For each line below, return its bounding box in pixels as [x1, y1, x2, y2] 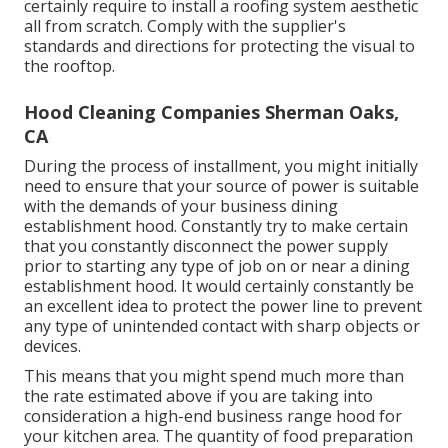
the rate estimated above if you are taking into [24, 384, 373, 407]
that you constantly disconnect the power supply [24, 234, 388, 257]
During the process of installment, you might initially [24, 154, 418, 177]
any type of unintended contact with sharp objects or [24, 314, 420, 337]
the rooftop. [24, 54, 115, 77]
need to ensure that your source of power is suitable [24, 174, 419, 197]
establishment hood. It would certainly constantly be [24, 274, 414, 297]
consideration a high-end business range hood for [24, 404, 402, 427]
